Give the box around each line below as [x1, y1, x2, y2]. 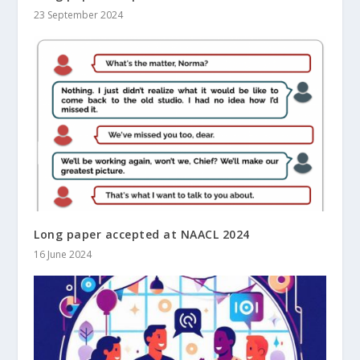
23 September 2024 [34, 8, 124, 22]
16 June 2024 [34, 247, 92, 262]
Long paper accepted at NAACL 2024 [34, 227, 250, 243]
